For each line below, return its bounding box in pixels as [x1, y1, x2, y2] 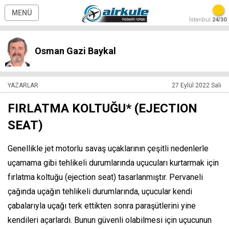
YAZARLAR [8, 82, 38, 89]
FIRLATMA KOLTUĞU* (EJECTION [8, 101, 197, 116]
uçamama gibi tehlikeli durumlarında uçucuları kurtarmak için [8, 158, 219, 168]
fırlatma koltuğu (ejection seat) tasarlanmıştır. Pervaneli [8, 172, 203, 182]
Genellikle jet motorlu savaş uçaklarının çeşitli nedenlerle [8, 144, 209, 153]
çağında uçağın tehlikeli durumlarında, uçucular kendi [8, 187, 192, 196]
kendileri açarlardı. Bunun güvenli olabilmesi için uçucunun [8, 215, 212, 225]
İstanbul [189, 16, 212, 23]
